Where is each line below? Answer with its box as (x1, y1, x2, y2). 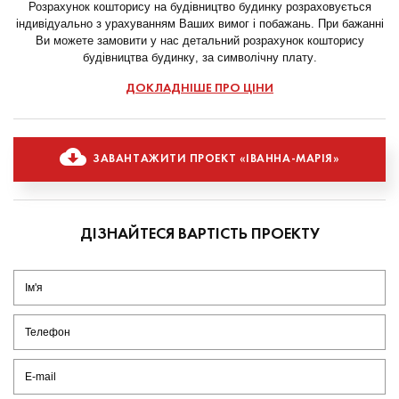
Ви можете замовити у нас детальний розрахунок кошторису (35, 32, 364, 47)
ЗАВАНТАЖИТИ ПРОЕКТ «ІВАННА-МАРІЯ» (93, 153, 340, 166)
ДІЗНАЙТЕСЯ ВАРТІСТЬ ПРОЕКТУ (79, 226, 320, 242)
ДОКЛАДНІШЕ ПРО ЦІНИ (126, 82, 273, 94)
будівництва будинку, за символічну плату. (82, 49, 317, 64)
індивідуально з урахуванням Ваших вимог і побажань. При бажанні (15, 15, 384, 30)
